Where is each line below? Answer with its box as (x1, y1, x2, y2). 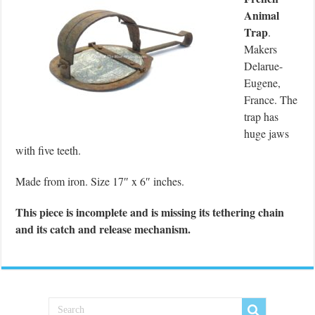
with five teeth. (15, 142, 82, 157)
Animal (244, 6, 280, 23)
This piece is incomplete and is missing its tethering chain (15, 203, 285, 220)
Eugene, (244, 75, 281, 90)
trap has (244, 108, 279, 124)
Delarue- (244, 58, 283, 73)
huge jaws (244, 125, 290, 141)
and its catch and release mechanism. (15, 220, 191, 237)
